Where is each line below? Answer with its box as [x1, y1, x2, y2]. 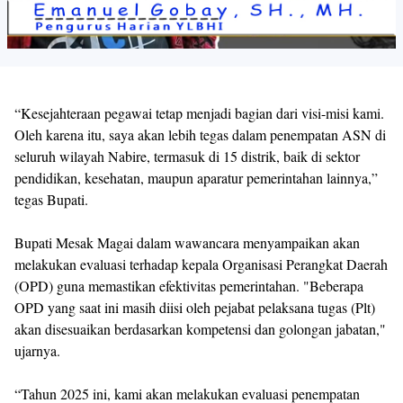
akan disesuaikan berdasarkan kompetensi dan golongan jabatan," [14, 319, 386, 339]
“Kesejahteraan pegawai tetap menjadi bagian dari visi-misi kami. [14, 103, 384, 123]
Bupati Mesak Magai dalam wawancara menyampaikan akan [14, 233, 360, 253]
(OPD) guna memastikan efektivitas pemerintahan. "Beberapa [14, 276, 363, 296]
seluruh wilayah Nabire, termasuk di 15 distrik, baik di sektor [14, 147, 360, 166]
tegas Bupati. [14, 190, 88, 210]
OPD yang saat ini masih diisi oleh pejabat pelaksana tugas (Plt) [14, 298, 375, 318]
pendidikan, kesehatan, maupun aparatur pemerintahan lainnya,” [14, 168, 378, 188]
